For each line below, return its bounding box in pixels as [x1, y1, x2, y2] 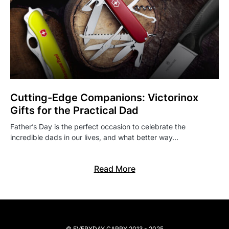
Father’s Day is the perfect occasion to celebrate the [10, 122, 186, 131]
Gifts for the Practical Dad [10, 104, 139, 117]
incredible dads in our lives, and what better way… [10, 133, 178, 142]
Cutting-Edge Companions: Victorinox [10, 91, 198, 104]
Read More [94, 164, 135, 174]
